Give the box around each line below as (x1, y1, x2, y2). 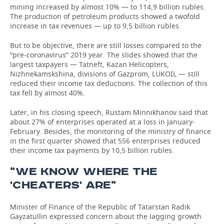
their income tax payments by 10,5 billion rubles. (10, 145, 174, 155)
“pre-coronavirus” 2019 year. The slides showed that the (10, 50, 197, 59)
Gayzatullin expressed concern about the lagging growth (10, 211, 201, 221)
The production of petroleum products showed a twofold (10, 11, 200, 21)
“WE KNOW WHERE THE (10, 165, 157, 178)
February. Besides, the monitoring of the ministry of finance (10, 126, 211, 136)
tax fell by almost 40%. (10, 88, 85, 97)
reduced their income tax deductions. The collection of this (10, 78, 207, 88)
